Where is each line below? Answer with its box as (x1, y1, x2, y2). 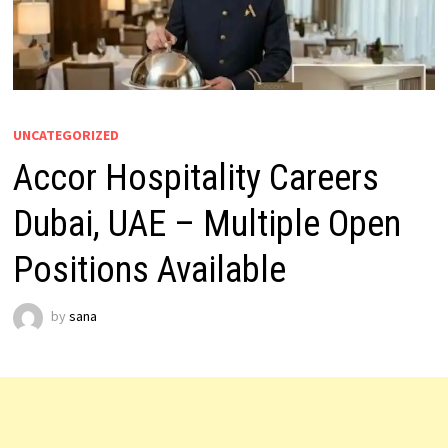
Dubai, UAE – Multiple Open (12, 202, 401, 245)
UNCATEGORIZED (12, 125, 119, 144)
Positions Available (12, 248, 286, 291)
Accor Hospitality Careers (12, 156, 379, 199)
